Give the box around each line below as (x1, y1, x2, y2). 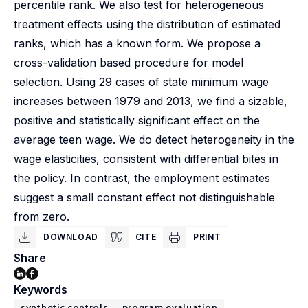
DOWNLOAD (43, 232, 98, 242)
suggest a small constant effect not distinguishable (14, 190, 275, 204)
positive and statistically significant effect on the (14, 113, 260, 127)
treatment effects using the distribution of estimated (14, 17, 280, 31)
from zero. (14, 210, 69, 223)
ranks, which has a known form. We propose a (14, 36, 261, 50)
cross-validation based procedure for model (14, 56, 243, 69)
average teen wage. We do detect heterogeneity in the (14, 133, 294, 146)
